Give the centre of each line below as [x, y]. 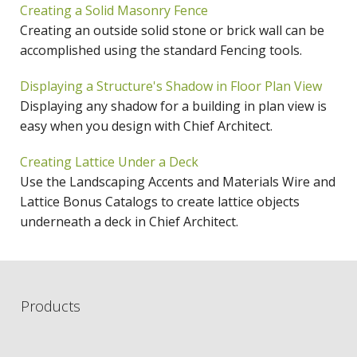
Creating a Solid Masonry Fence [114, 11]
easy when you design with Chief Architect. [146, 126]
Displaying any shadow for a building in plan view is [173, 106]
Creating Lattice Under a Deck [109, 162]
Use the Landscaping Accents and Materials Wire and [178, 182]
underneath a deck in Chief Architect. [129, 222]
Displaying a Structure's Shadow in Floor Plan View [171, 86]
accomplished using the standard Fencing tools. [161, 51]
